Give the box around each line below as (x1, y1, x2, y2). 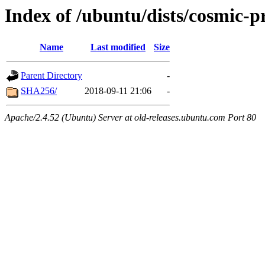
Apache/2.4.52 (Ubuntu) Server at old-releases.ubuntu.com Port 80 (5, 112, 256, 123)
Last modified (91, 42, 146, 53)
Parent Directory (21, 70, 82, 81)
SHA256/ (21, 86, 57, 96)
